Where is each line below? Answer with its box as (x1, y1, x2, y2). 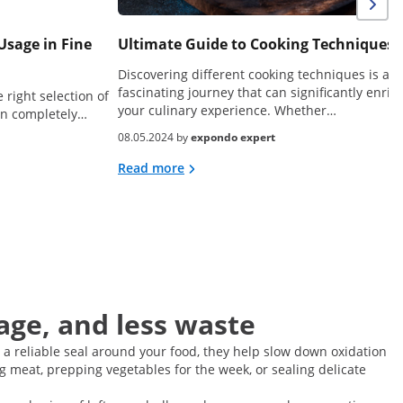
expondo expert (191, 130, 275, 146)
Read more (118, 159, 184, 177)
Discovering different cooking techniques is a (118, 66, 390, 84)
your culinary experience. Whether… (118, 102, 336, 120)
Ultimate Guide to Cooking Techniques (118, 34, 394, 55)
